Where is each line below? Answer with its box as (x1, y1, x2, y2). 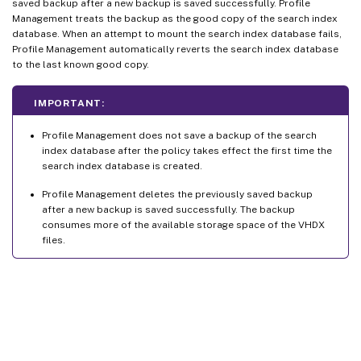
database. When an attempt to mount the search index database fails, (12, 27, 342, 39)
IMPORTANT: (34, 97, 105, 109)
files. (42, 234, 65, 246)
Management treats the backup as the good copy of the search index (12, 12, 338, 24)
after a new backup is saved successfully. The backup (42, 203, 295, 215)
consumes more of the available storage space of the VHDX (42, 218, 325, 230)
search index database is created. (42, 160, 202, 172)
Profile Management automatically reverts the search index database (12, 43, 338, 55)
